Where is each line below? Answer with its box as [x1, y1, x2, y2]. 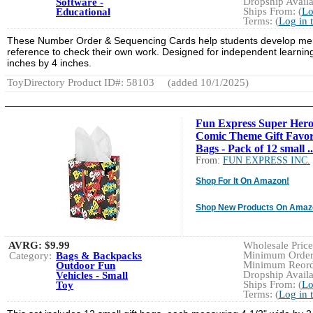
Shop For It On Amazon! [196, 175, 289, 186]
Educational [56, 6, 110, 17]
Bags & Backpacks [56, 249, 142, 261]
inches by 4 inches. [7, 57, 92, 68]
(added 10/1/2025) [165, 76, 249, 88]
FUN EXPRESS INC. [223, 154, 310, 166]
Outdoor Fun [56, 259, 115, 271]
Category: [9, 249, 52, 261]
